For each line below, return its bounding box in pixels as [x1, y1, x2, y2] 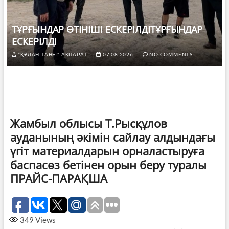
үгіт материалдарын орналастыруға [10, 143, 204, 158]
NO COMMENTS [148, 51, 193, 57]
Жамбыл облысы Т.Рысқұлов [10, 115, 167, 131]
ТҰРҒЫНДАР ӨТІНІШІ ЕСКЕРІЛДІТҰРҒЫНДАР [11, 22, 202, 35]
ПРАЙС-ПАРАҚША [10, 170, 107, 186]
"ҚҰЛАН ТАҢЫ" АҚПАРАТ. [16, 51, 89, 57]
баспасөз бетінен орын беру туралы [10, 156, 207, 172]
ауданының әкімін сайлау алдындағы [10, 129, 215, 145]
